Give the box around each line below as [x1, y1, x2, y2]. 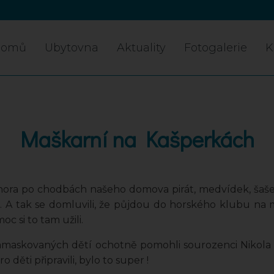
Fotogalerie [184, 41, 247, 54]
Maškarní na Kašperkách [20, 124, 254, 154]
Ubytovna [45, 41, 98, 54]
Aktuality [117, 41, 166, 54]
